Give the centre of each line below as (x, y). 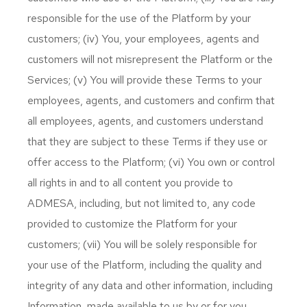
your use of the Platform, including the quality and (145, 265)
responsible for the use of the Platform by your (139, 18)
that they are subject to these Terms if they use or (147, 142)
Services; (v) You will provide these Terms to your (145, 80)
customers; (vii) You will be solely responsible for (142, 244)
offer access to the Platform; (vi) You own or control (151, 162)
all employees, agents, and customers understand (145, 121)
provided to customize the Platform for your (132, 224)
